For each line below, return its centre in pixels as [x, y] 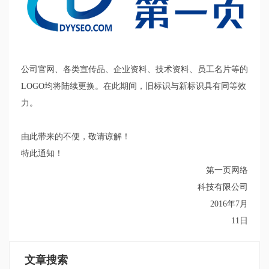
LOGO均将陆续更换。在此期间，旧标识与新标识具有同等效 [134, 86]
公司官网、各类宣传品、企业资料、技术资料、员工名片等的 [134, 70]
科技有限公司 [223, 187]
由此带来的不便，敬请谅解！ [76, 137]
